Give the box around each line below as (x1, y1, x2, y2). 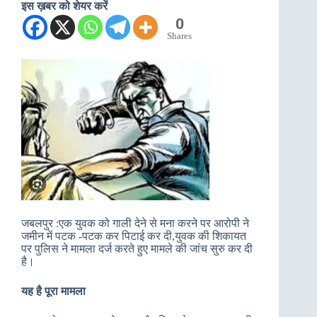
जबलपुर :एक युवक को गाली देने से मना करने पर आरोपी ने (21, 217, 249, 229)
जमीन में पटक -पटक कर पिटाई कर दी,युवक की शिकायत (21, 230, 246, 242)
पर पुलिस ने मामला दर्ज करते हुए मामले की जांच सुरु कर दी (21, 243, 253, 255)
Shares (167, 30, 192, 41)
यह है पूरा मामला (21, 285, 88, 297)
